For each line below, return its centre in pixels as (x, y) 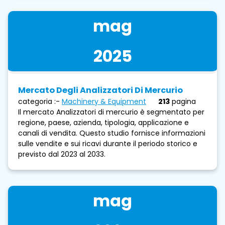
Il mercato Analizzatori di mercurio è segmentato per (111, 112)
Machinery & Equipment (104, 101)
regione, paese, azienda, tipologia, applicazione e (103, 122)
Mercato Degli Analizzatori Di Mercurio (100, 90)
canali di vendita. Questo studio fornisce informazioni (112, 133)
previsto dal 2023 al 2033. (62, 154)
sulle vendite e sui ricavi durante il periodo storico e (108, 143)
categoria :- (39, 101)
